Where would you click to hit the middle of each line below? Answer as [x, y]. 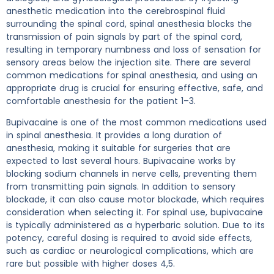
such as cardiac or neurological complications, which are [130, 251]
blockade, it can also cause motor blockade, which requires [135, 200]
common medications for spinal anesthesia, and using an [132, 75]
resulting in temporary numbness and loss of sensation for [134, 50]
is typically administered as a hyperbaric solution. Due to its [135, 225]
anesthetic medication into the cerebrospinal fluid [116, 11]
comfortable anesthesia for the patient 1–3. [101, 101]
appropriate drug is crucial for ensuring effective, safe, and [135, 88]
